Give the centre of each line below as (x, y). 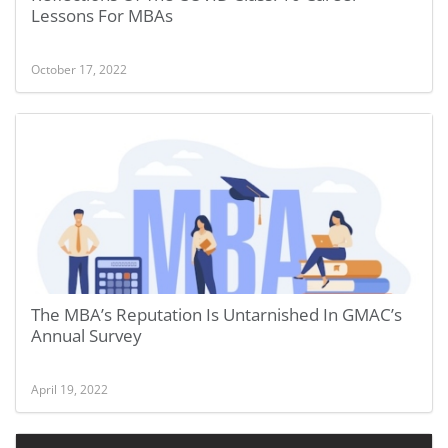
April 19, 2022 (69, 389)
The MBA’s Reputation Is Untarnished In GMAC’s (216, 314)
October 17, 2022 (79, 69)
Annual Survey (86, 335)
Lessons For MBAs (102, 15)
